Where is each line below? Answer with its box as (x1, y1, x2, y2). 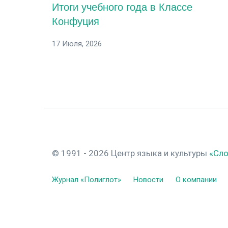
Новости (133, 175, 163, 184)
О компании (176, 175, 217, 184)
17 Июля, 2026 (52, 39, 102, 48)
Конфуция (52, 15, 99, 27)
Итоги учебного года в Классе (52, 1, 192, 13)
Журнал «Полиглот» (52, 175, 121, 184)
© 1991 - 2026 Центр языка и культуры (52, 148, 209, 158)
